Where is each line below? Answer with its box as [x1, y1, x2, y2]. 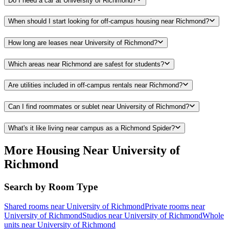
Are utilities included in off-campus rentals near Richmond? [8, 81, 182, 89]
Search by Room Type [4, 181, 98, 192]
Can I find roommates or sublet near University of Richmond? [8, 103, 189, 111]
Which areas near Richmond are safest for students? [8, 60, 164, 68]
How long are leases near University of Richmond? [8, 38, 157, 47]
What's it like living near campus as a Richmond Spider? [8, 124, 175, 132]
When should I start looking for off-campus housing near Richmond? [8, 17, 209, 26]
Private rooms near [145, 202, 205, 211]
